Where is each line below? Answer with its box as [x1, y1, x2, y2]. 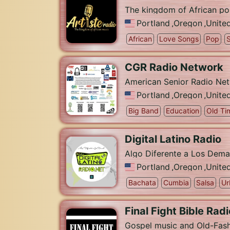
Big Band [128, 106, 159, 115]
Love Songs [159, 34, 199, 43]
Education [166, 106, 199, 115]
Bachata [128, 178, 156, 187]
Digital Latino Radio [125, 133, 221, 145]
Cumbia [163, 178, 189, 187]
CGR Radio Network [125, 61, 223, 73]
